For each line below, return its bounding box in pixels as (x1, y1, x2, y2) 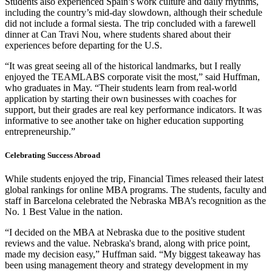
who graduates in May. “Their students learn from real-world (5, 82, 237, 93)
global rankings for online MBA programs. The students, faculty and (5, 184, 267, 195)
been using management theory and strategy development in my (5, 259, 248, 270)
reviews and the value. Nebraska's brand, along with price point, (5, 237, 250, 248)
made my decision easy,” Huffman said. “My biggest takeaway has (5, 248, 260, 259)
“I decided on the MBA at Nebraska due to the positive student (5, 226, 245, 237)
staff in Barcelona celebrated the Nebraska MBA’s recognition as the (5, 195, 266, 206)
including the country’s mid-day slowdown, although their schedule (5, 7, 262, 18)
